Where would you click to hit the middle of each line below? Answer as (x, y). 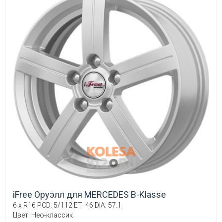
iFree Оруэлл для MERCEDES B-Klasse (89, 194)
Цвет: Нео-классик (43, 215)
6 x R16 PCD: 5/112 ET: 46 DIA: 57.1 (67, 205)
